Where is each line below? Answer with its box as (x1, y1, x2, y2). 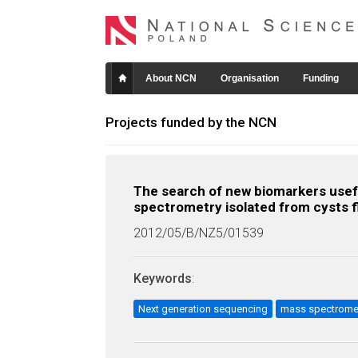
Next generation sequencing (138, 303, 268, 315)
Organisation (221, 73, 279, 84)
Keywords (133, 271, 192, 286)
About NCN (145, 73, 197, 84)
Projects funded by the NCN (105, 114, 276, 130)
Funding (303, 73, 339, 84)
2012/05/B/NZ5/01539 (133, 225, 264, 241)
